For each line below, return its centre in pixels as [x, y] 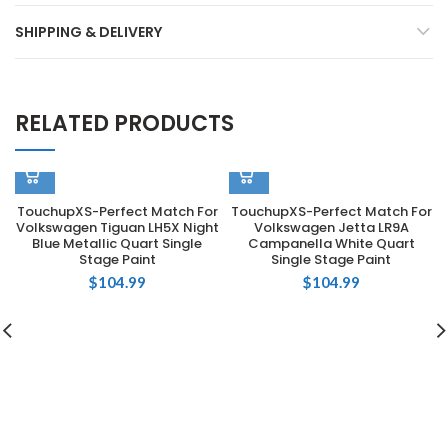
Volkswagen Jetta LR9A [331, 227]
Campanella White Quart [331, 243]
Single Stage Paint [331, 259]
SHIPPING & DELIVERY [88, 32]
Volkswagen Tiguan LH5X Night [117, 227]
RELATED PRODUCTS [124, 123]
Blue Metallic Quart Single [117, 243]
